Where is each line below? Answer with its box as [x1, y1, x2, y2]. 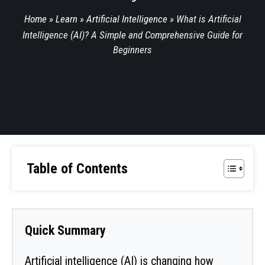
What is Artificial [176, 13, 241, 25]
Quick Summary [25, 222, 106, 238]
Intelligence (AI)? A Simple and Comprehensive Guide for [22, 29, 243, 41]
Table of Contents [27, 160, 128, 177]
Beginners [113, 44, 152, 56]
